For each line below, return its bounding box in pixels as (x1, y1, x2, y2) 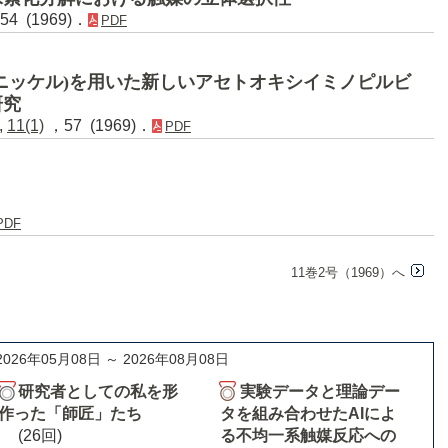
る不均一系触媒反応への (219, 426, 396, 444)
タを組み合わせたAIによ (219, 404, 396, 422)
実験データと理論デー (239, 382, 400, 400)
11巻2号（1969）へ (290, 264, 405, 280)
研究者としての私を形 (17, 382, 178, 400)
